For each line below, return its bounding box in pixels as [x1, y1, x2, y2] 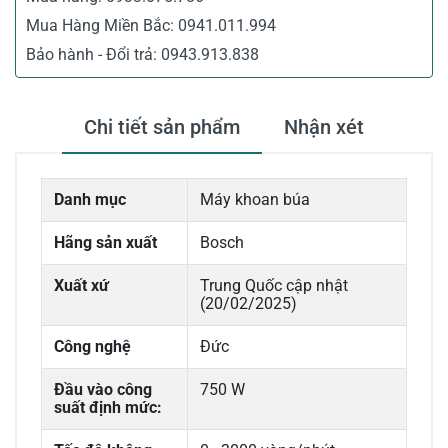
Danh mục [54, 190, 126, 210]
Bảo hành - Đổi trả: [26, 45, 161, 65]
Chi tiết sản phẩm [84, 115, 240, 140]
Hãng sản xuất [54, 233, 157, 253]
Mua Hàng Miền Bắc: [26, 16, 178, 36]
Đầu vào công [54, 380, 152, 400]
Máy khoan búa [200, 190, 310, 210]
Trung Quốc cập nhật [200, 276, 348, 296]
